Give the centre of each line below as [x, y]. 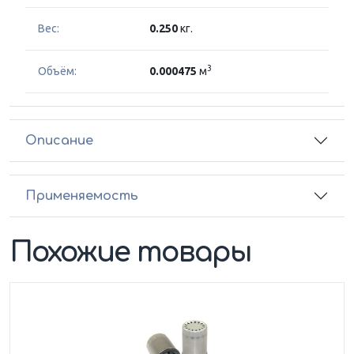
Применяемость [82, 196]
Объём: [57, 72]
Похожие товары [131, 253]
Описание [59, 140]
